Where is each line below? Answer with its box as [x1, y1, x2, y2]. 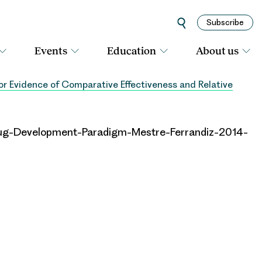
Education [107, 45, 156, 57]
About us [196, 45, 239, 57]
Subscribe [206, 18, 244, 27]
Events [35, 45, 67, 57]
